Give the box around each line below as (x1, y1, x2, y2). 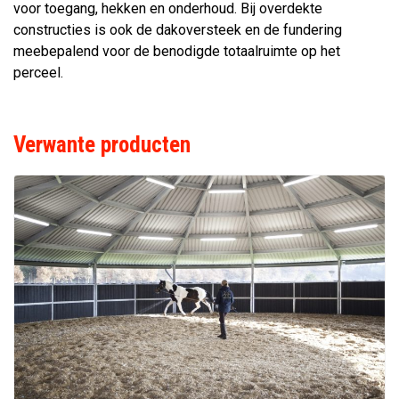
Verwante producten (13, 132, 191, 158)
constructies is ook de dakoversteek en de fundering (13, 21, 342, 38)
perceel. (13, 64, 63, 81)
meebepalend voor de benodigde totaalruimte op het (13, 43, 340, 60)
